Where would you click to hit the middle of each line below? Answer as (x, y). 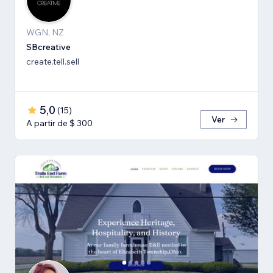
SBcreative (48, 47)
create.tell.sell (53, 61)
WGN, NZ (45, 32)
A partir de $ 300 (59, 123)
